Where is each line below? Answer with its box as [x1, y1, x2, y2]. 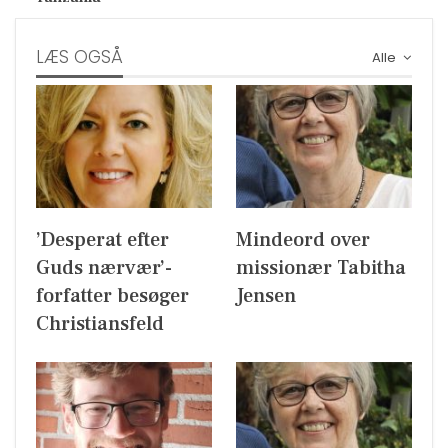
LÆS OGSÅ [36, 45, 123, 70]
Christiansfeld [36, 311, 164, 338]
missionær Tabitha [236, 255, 406, 282]
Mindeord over [236, 227, 370, 254]
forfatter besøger [36, 283, 189, 310]
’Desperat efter [36, 227, 169, 254]
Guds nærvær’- [36, 255, 172, 282]
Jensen [236, 283, 296, 310]
